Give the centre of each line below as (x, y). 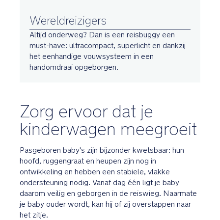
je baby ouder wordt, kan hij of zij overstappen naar (105, 204)
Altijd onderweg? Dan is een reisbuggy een (102, 35)
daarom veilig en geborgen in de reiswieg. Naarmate (108, 193)
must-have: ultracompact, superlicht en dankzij (108, 46)
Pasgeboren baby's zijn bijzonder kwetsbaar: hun (102, 150)
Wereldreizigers (68, 21)
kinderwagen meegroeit (108, 129)
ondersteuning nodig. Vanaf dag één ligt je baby (99, 183)
